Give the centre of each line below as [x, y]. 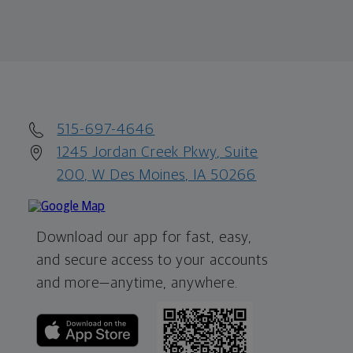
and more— [74, 283]
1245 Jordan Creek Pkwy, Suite [158, 152]
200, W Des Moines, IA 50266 [157, 175]
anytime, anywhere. [175, 283]
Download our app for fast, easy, [145, 237]
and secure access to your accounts [152, 260]
